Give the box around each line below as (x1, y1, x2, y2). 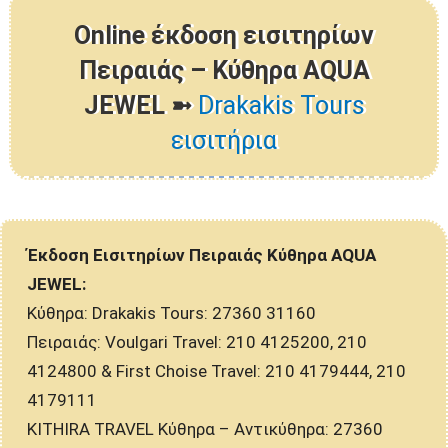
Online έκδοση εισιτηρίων (74, 21, 374, 50)
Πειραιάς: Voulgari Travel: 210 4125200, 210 (27, 332, 367, 352)
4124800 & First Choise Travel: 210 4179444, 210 (27, 361, 406, 381)
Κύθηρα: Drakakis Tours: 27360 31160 (27, 303, 316, 323)
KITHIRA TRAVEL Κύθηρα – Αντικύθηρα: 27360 (27, 419, 383, 439)
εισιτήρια (171, 126, 277, 155)
